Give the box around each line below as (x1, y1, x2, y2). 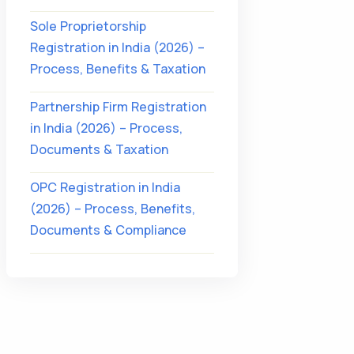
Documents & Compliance (29, 221, 186, 239)
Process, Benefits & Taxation (29, 60, 205, 77)
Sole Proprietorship (29, 17, 146, 35)
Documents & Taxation (29, 141, 168, 158)
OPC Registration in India (29, 179, 180, 196)
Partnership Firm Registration (29, 98, 206, 115)
